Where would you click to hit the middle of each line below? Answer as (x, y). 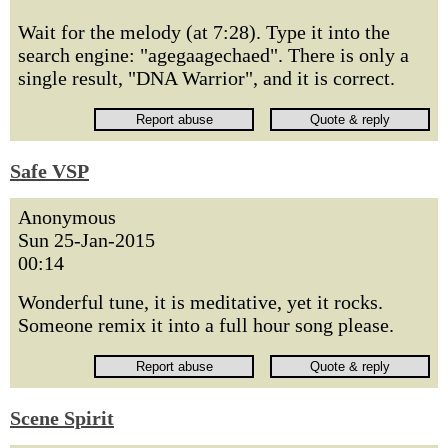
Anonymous (67, 217)
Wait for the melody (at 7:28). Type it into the (204, 32)
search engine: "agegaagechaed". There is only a (213, 55)
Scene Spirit (62, 418)
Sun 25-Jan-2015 (86, 240)
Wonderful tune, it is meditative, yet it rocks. (200, 302)
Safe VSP (49, 171)
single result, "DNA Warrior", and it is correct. (206, 78)
